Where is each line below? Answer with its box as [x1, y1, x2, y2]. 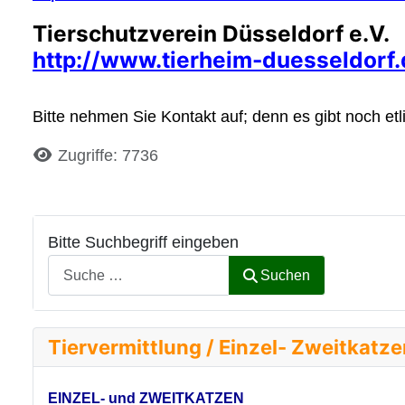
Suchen [260, 267, 311, 283]
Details [32, 145, 85, 164]
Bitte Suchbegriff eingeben [48, 232, 239, 251]
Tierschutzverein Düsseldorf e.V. [33, 19, 390, 47]
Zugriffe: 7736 [57, 146, 158, 165]
